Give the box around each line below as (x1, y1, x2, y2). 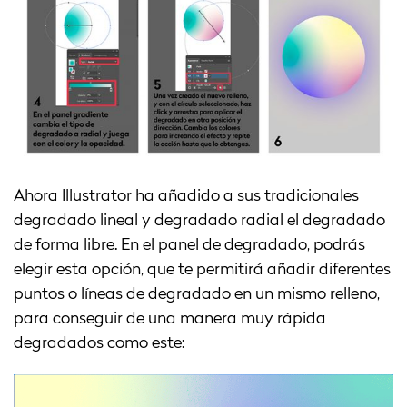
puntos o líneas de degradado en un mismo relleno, (14, 285, 380, 303)
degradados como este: (14, 334, 184, 352)
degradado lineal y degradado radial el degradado (14, 212, 385, 229)
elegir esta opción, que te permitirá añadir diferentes (14, 261, 391, 278)
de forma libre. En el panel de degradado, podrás (14, 236, 365, 253)
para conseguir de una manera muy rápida (14, 310, 326, 327)
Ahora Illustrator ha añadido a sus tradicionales (14, 187, 359, 204)
